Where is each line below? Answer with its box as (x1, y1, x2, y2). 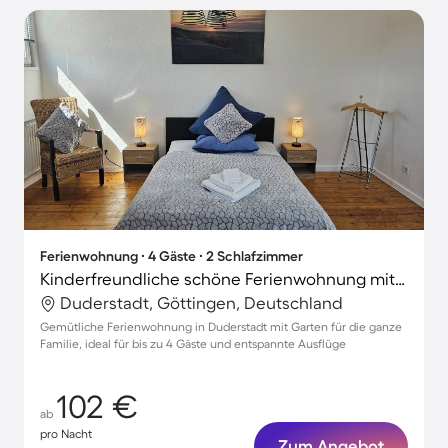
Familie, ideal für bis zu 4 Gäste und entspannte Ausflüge (40, 337, 346, 350)
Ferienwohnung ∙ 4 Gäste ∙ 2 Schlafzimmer (40, 248, 303, 264)
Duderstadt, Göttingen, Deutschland (60, 293, 343, 312)
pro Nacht (40, 427, 92, 440)
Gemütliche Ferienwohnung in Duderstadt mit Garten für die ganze (40, 320, 402, 333)
